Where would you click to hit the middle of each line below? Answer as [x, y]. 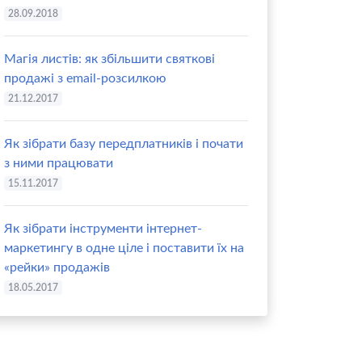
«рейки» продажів [57, 267]
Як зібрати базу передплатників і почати [124, 144]
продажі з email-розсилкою [85, 78]
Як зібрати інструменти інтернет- [103, 229]
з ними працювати [59, 163]
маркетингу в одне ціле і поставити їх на [124, 248]
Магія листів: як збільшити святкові [109, 59]
